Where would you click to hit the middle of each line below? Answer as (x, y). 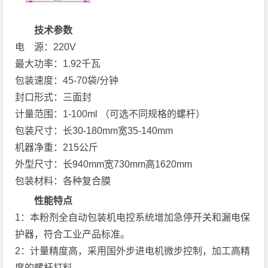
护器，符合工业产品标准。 (73, 234)
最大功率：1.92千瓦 (58, 64)
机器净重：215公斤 (57, 147)
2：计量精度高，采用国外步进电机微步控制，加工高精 (133, 251)
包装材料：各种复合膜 (63, 181)
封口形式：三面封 (54, 97)
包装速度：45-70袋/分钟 (67, 80)
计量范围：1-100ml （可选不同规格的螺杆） (110, 114)
